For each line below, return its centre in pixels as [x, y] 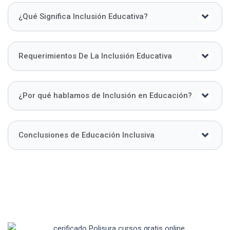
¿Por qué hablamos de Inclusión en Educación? [105, 96]
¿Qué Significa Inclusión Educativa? [83, 17]
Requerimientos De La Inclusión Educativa [95, 56]
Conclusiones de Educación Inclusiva [87, 135]
